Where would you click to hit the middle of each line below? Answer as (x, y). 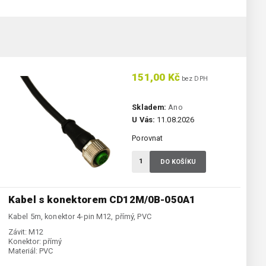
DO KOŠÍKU (178, 162)
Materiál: (23, 251)
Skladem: (149, 107)
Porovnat (148, 138)
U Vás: (143, 120)
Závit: (18, 232)
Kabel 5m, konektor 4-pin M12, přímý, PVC (80, 217)
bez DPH (194, 79)
